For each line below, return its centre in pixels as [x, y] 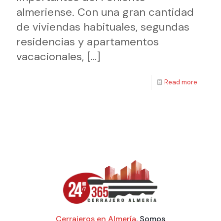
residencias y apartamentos [88, 42]
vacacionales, [50, 57]
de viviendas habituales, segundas [103, 27]
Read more [181, 82]
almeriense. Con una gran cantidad [105, 12]
